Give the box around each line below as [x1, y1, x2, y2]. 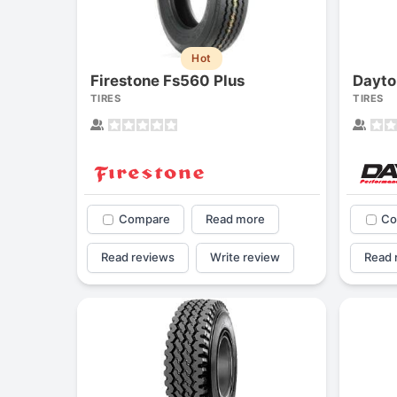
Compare [119, 212, 170, 227]
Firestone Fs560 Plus [90, 72, 245, 90]
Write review [209, 250, 280, 265]
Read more [205, 212, 265, 227]
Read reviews [101, 250, 175, 265]
